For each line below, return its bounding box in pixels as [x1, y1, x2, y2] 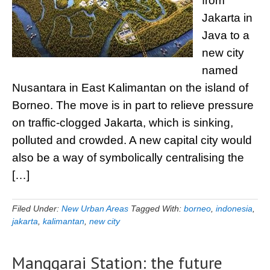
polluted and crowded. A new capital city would [12, 134, 252, 146]
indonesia [216, 204, 253, 213]
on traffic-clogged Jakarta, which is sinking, [12, 116, 233, 129]
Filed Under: [12, 204, 61, 213]
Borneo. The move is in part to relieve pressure [12, 99, 254, 111]
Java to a [202, 29, 250, 42]
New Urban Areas [61, 204, 128, 213]
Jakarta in [202, 11, 253, 24]
